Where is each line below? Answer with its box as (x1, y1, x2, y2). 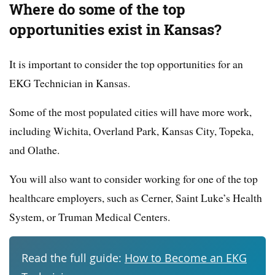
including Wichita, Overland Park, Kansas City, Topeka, (9, 123, 254, 139)
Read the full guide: (21, 251, 125, 266)
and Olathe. (9, 142, 60, 158)
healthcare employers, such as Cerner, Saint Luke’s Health (9, 190, 262, 206)
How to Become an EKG (125, 251, 247, 266)
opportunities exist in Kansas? (9, 20, 222, 41)
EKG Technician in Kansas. (9, 76, 130, 91)
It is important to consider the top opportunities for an (9, 56, 243, 72)
